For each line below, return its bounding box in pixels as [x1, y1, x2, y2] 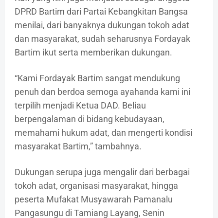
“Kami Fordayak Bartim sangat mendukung [15, 73, 180, 84]
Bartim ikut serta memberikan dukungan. [15, 47, 172, 58]
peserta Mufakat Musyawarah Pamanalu [15, 194, 173, 205]
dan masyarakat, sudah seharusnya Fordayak [15, 34, 190, 44]
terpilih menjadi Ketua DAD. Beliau [15, 100, 146, 111]
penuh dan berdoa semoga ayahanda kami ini [15, 87, 190, 97]
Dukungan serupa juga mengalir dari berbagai [15, 167, 190, 178]
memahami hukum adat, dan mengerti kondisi [15, 127, 192, 138]
